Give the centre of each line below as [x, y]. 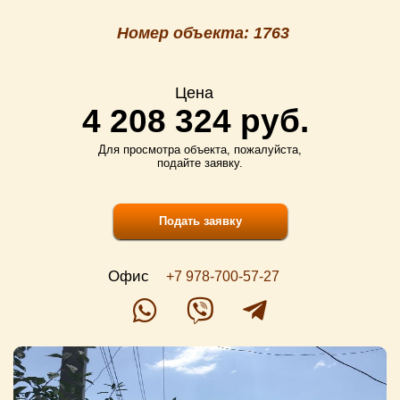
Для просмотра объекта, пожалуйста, [200, 150]
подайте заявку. [200, 163]
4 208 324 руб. [195, 121]
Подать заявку [200, 221]
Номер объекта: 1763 [203, 33]
